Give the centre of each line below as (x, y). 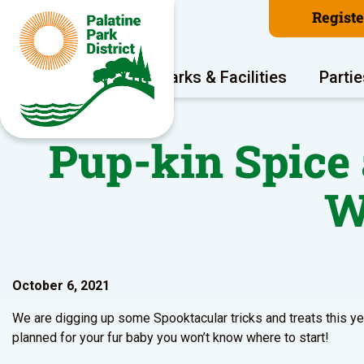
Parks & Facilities (223, 77)
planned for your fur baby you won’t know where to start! (171, 338)
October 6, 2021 (61, 286)
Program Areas (72, 77)
